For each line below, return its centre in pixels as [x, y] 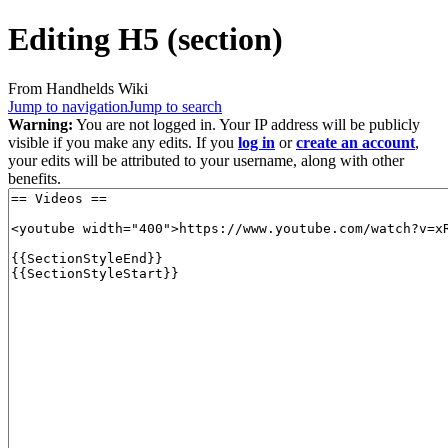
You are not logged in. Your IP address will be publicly [246, 124]
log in [256, 142]
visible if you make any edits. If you [123, 142]
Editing [63, 39]
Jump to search [175, 106]
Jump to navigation [68, 106]
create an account [355, 142]
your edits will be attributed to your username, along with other [206, 160]
